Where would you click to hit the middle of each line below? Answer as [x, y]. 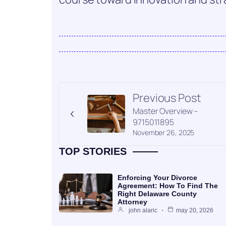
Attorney [132, 202]
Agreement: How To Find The [168, 185]
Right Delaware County [157, 193]
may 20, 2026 [195, 210]
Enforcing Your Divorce [157, 177]
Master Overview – [166, 111]
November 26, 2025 [164, 132]
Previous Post [167, 98]
